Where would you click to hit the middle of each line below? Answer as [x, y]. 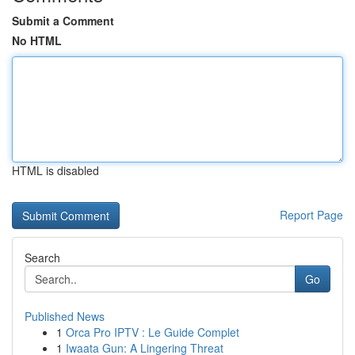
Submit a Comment [63, 21]
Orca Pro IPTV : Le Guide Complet [153, 332]
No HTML [37, 40]
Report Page [311, 215]
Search [42, 258]
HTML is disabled [55, 170]
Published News [65, 316]
